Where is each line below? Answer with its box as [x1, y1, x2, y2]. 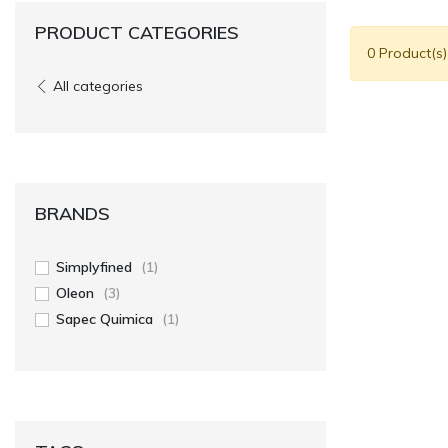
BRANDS [35, 202, 110, 226]
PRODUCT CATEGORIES [35, 21, 239, 45]
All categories [53, 77, 143, 96]
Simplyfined [56, 258, 132, 277]
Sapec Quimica [56, 310, 153, 329]
